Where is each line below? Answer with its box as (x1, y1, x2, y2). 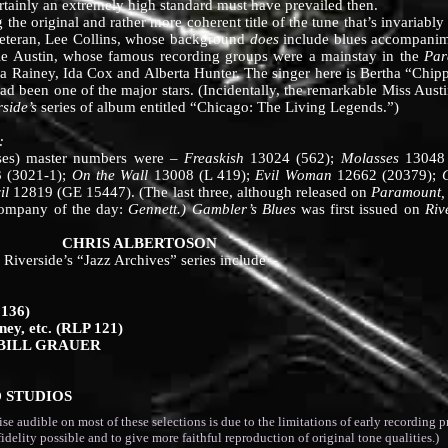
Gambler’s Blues (191, 201, 296, 217)
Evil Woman (255, 167, 332, 183)
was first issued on (295, 201, 425, 217)
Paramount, (370, 184, 445, 200)
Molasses (340, 150, 405, 166)
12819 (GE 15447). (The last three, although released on (13, 184, 371, 200)
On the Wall (71, 167, 154, 183)
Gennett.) (128, 201, 187, 217)
